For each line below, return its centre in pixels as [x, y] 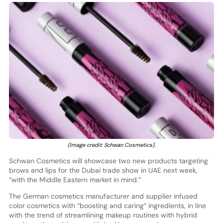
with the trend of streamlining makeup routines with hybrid [103, 215]
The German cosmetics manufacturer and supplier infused [103, 196]
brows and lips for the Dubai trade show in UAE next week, [103, 170]
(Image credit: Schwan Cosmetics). [111, 145]
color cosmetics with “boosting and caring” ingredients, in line [107, 206]
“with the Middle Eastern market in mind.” [76, 180]
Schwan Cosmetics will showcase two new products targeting [108, 161]
